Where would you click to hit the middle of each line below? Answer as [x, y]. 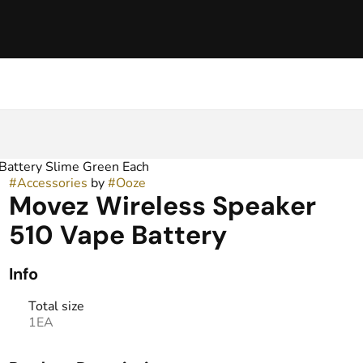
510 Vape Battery [117, 235]
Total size [56, 306]
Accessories [52, 183]
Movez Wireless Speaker [162, 206]
